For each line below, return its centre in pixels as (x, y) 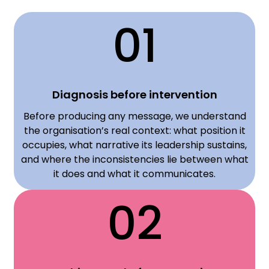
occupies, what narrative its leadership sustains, (134, 145)
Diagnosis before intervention (134, 94)
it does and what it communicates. (134, 174)
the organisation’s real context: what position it (134, 130)
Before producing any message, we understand (134, 116)
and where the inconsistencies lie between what (134, 159)
